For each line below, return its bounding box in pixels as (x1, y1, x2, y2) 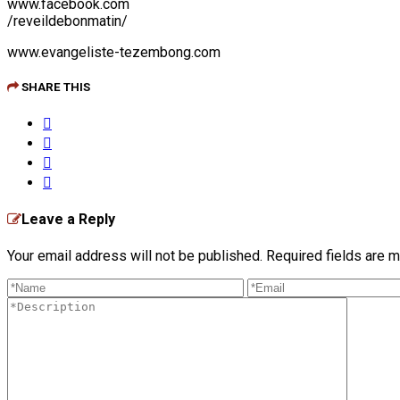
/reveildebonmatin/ (7, 12, 128, 29)
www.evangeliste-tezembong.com (7, 43, 221, 61)
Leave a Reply (21, 211, 115, 229)
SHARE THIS (19, 79, 90, 94)
